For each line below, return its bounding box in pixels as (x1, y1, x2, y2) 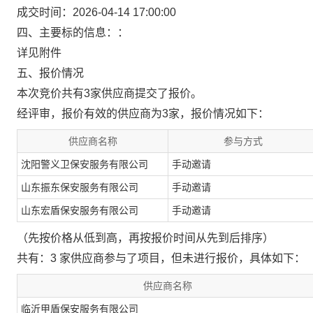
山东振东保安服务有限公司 (21, 182, 138, 193)
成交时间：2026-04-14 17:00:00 (17, 6, 176, 18)
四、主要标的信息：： (17, 27, 129, 38)
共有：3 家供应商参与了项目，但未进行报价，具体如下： (17, 252, 305, 264)
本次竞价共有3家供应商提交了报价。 (17, 87, 202, 99)
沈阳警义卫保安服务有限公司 (21, 159, 148, 170)
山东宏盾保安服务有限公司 (21, 205, 138, 216)
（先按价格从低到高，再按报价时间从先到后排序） (17, 232, 274, 244)
